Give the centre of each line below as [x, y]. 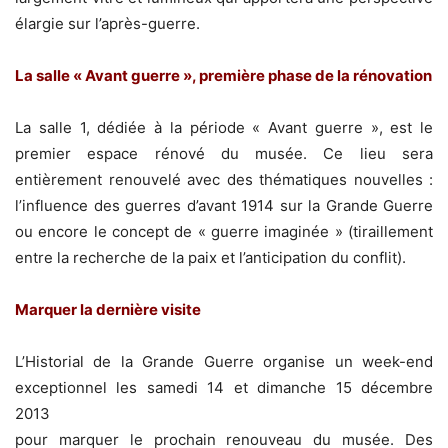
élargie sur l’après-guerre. [107, 24]
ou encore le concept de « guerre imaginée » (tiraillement [224, 232]
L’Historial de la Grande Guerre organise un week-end [224, 362]
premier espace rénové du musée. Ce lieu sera [224, 154]
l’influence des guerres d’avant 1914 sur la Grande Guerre [224, 206]
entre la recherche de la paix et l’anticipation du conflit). [210, 258]
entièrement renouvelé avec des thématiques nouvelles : [224, 180]
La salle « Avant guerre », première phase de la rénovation [223, 76]
